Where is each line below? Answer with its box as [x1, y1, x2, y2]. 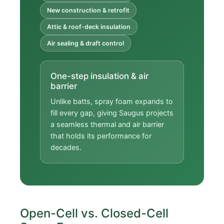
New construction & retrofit [47, 6, 129, 14]
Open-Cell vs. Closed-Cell [20, 205, 168, 220]
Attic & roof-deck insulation [47, 23, 130, 31]
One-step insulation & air [50, 71, 148, 81]
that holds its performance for [50, 131, 151, 140]
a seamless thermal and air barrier [50, 119, 164, 128]
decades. [50, 142, 81, 151]
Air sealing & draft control [47, 39, 124, 47]
